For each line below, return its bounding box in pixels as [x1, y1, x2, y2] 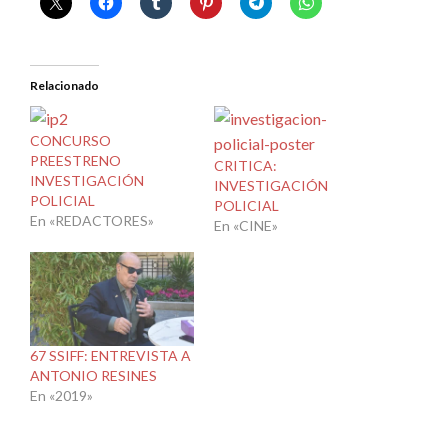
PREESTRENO [30, 152, 121, 170]
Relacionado [30, 78, 99, 94]
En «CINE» [214, 217, 278, 235]
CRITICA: [214, 157, 277, 175]
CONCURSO [30, 132, 111, 150]
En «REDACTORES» [30, 212, 154, 230]
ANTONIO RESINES [30, 367, 157, 385]
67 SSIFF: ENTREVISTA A [30, 347, 191, 365]
